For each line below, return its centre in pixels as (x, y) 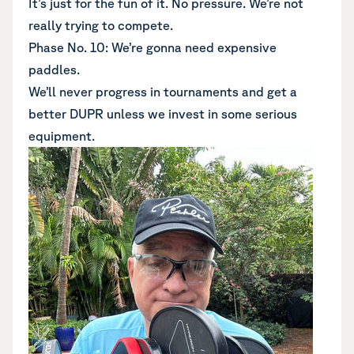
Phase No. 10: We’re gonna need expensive (153, 47)
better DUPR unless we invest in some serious (163, 114)
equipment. (62, 136)
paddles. (54, 70)
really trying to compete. (101, 25)
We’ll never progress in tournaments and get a (163, 92)
